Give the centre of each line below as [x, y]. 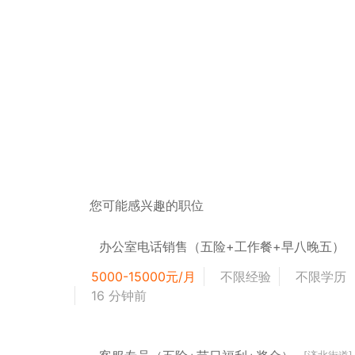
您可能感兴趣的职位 [147, 205]
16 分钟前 [119, 295]
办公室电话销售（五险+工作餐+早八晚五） [222, 246]
